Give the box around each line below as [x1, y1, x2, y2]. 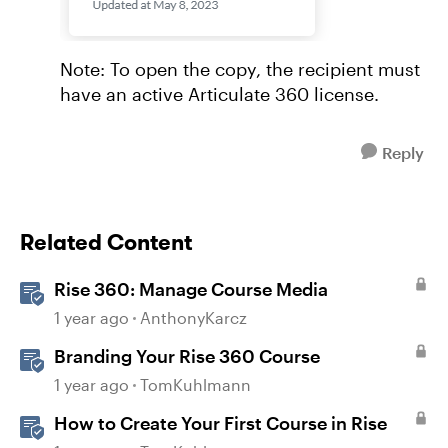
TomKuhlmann [140, 375, 251, 394]
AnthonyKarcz [140, 308, 247, 327]
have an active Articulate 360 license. [60, 83, 384, 105]
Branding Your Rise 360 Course [54, 345, 320, 367]
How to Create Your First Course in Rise [54, 412, 387, 434]
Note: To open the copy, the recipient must [60, 58, 420, 80]
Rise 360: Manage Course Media [54, 278, 328, 300]
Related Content [20, 228, 192, 256]
